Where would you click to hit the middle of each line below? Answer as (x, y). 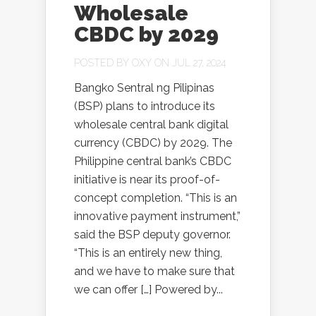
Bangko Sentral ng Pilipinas (144, 88)
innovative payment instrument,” (157, 216)
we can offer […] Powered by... (148, 290)
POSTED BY (103, 63)
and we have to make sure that (154, 271)
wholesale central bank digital (151, 124)
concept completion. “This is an (156, 198)
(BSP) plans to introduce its (145, 106)
